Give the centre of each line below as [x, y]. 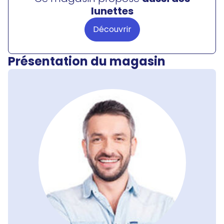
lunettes [112, 11]
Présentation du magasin [87, 61]
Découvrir [112, 29]
